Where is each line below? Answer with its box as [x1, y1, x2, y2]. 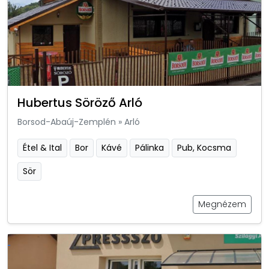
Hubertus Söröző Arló [17, 94, 142, 111]
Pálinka [135, 141, 164, 154]
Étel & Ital [23, 141, 62, 154]
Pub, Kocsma [177, 141, 231, 154]
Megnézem [198, 198, 246, 210]
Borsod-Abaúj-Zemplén [17, 115, 116, 128]
